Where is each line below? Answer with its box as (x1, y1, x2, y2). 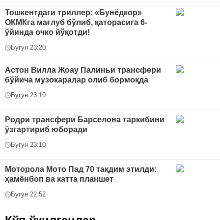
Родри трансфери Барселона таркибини (5, 115, 165, 124)
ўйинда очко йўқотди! (5, 28, 90, 37)
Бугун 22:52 (11, 191, 46, 198)
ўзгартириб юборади (5, 125, 87, 134)
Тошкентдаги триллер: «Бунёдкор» (5, 8, 142, 17)
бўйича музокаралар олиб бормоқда (5, 76, 148, 84)
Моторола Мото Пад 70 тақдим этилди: (5, 165, 157, 174)
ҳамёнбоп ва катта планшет (5, 175, 113, 184)
